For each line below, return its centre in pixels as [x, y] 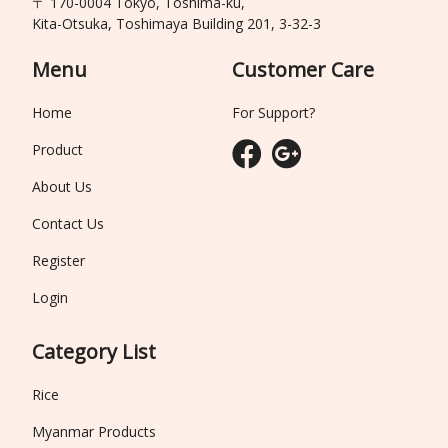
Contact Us [68, 224]
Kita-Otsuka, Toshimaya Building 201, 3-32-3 [177, 24]
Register [59, 261]
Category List [94, 352]
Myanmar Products [94, 432]
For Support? [273, 113]
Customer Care [302, 70]
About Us [62, 187]
